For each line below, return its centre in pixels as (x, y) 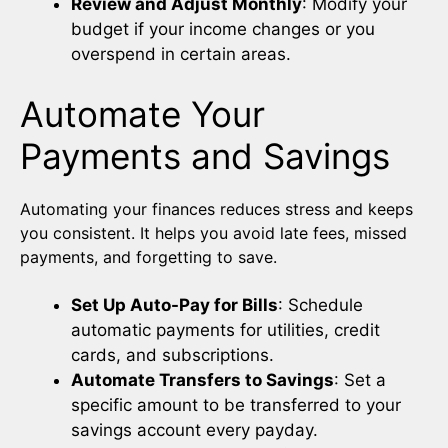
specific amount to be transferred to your (236, 404)
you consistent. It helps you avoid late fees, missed (213, 232)
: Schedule (320, 304)
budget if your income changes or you (223, 29)
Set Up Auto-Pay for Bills (174, 304)
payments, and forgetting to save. (148, 256)
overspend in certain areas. (181, 54)
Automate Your (142, 113)
